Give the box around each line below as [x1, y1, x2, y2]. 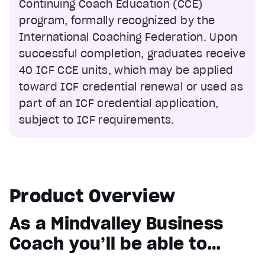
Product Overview [9, 185, 175, 208]
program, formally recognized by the [19, 14, 215, 28]
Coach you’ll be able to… [9, 233, 221, 255]
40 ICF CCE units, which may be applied [19, 63, 234, 77]
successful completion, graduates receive [19, 47, 246, 61]
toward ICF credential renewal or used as [19, 80, 244, 94]
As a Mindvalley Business [9, 213, 223, 235]
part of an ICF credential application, [19, 96, 219, 111]
